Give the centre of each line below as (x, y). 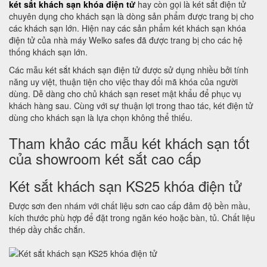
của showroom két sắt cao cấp (105, 158)
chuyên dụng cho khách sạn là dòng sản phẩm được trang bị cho (131, 16)
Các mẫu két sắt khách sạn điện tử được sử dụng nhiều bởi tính (129, 70)
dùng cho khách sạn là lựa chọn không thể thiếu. (101, 117)
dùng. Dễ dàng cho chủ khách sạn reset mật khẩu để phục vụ (125, 94)
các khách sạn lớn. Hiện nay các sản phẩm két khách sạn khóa (128, 28)
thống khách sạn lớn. (49, 52)
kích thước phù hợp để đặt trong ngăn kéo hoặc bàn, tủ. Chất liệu (132, 218)
